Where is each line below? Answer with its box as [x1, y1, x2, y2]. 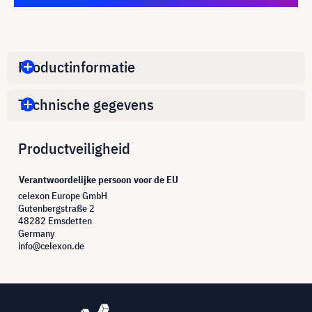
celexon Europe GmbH [18, 189, 107, 202]
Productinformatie [18, 56, 135, 77]
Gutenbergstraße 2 [18, 201, 95, 214]
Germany [18, 226, 55, 240]
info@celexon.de [18, 239, 84, 252]
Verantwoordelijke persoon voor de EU [19, 173, 178, 186]
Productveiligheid [18, 137, 130, 158]
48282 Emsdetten [18, 214, 92, 227]
